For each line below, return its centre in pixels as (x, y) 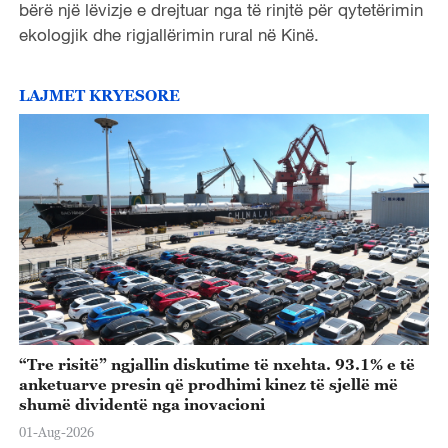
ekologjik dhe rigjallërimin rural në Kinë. (168, 35)
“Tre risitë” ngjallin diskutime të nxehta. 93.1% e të (216, 364)
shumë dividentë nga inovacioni (141, 404)
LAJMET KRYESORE (99, 94)
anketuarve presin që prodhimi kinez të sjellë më (208, 384)
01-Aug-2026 (56, 431)
